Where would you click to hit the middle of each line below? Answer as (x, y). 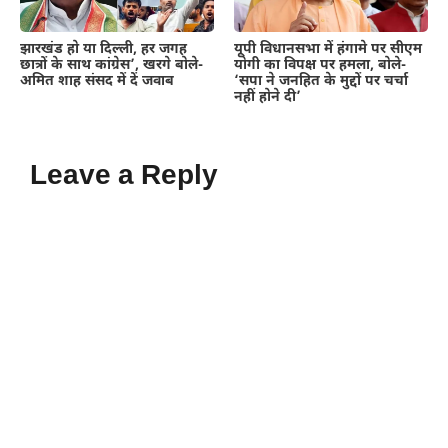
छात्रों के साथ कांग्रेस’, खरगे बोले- (111, 65)
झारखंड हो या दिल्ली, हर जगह (103, 49)
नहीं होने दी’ (267, 97)
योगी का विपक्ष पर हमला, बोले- (320, 65)
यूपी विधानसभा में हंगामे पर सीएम (328, 49)
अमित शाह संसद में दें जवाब (97, 81)
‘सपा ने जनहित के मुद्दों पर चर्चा (321, 81)
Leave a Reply (124, 176)
